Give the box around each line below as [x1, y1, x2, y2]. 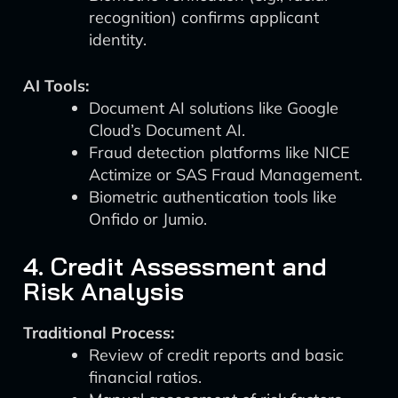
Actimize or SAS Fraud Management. [89, 164, 362, 185]
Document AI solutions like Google [89, 98, 338, 118]
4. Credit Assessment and [23, 251, 327, 282]
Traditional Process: [23, 322, 174, 343]
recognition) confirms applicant [89, 7, 319, 28]
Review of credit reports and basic [89, 345, 344, 365]
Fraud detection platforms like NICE [89, 142, 350, 163]
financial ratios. [89, 367, 202, 387]
